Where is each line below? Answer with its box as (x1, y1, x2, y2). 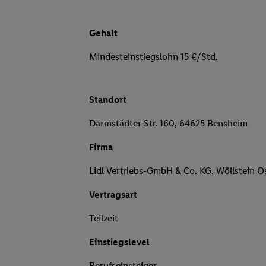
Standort (89, 94, 126, 106)
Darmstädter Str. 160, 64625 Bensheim (89, 118, 248, 129)
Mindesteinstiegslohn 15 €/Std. (89, 51, 218, 63)
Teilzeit (89, 213, 118, 224)
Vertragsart (89, 189, 137, 201)
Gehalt (89, 27, 118, 39)
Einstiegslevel (89, 236, 150, 248)
